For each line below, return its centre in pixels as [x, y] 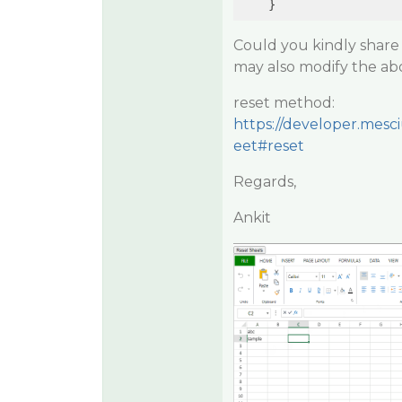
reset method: [284, 103]
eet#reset [268, 146]
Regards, [264, 182]
